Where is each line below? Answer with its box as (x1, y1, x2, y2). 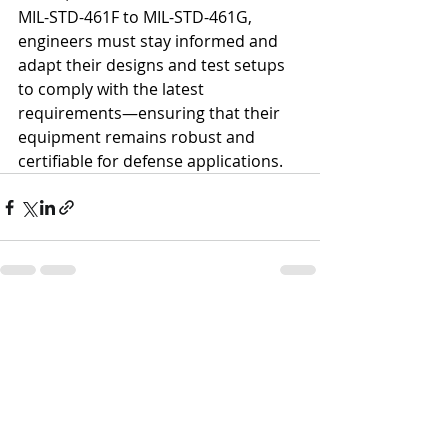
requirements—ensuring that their (18, 102, 284, 124)
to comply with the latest (18, 78, 208, 100)
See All (275, 311, 320, 330)
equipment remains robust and (18, 126, 259, 148)
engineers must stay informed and (18, 30, 282, 52)
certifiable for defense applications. (18, 150, 283, 172)
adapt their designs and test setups (18, 54, 289, 76)
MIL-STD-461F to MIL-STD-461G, (18, 6, 256, 28)
